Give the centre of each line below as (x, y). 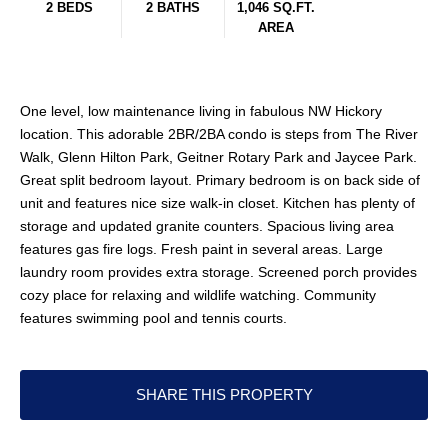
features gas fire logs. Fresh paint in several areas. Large (201, 249)
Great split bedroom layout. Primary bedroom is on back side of (220, 180)
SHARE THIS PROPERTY (224, 395)
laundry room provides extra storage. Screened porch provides (218, 272)
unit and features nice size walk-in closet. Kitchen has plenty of (217, 203)
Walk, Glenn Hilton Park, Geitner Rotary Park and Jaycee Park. (218, 157)
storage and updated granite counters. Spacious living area (207, 226)
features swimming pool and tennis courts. (153, 318)
